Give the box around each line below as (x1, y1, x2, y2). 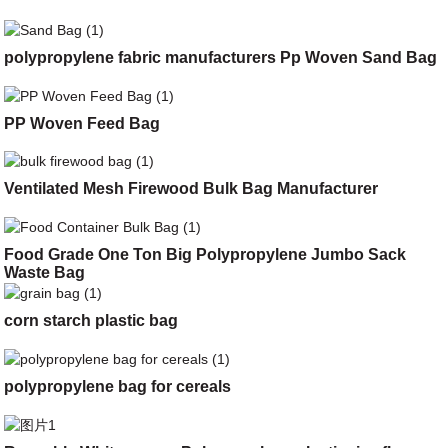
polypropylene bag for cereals (4, 377, 232, 395)
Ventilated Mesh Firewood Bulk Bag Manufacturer (4, 180, 379, 198)
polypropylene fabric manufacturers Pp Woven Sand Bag (4, 48, 438, 66)
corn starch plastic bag (4, 312, 179, 329)
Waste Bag (4, 264, 86, 282)
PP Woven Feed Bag (4, 114, 161, 132)
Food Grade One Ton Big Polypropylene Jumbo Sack (4, 246, 407, 264)
